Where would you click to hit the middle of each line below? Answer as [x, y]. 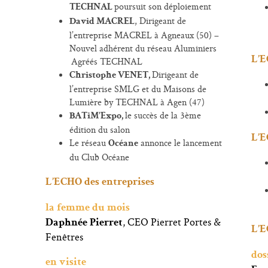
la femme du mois [87, 208]
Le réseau [89, 143]
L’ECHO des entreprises [100, 182]
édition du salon [99, 130]
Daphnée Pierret [84, 223]
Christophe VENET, [110, 76]
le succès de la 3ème [163, 115]
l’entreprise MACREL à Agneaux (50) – [144, 35]
